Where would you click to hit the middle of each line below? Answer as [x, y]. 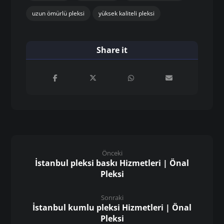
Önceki [112, 153]
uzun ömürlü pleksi [58, 13]
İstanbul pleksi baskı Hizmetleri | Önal [112, 163]
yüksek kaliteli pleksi [127, 13]
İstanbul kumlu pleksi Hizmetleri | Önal [112, 208]
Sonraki [112, 198]
